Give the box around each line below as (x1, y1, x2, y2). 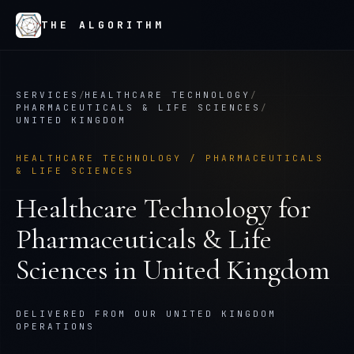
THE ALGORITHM (41, 18, 164, 32)
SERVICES (16, 89, 79, 100)
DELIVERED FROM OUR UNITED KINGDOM (16, 308, 277, 319)
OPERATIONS (16, 321, 95, 332)
